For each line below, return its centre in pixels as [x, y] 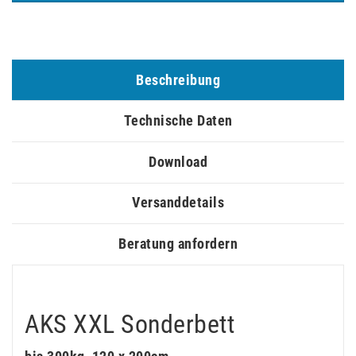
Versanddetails [178, 203]
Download [178, 161]
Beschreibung [178, 79]
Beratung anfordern [178, 244]
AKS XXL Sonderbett [130, 324]
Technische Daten [178, 121]
